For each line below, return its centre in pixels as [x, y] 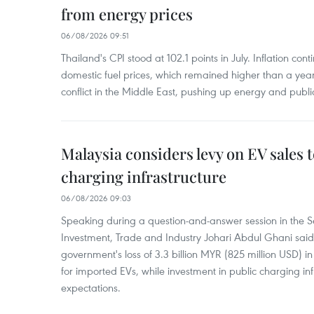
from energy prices [127, 14]
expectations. [91, 287]
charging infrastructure [144, 177]
